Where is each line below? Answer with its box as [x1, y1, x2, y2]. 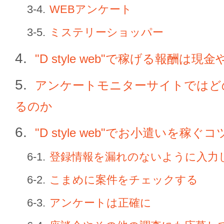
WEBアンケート [49, 3, 132, 15]
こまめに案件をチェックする [49, 173, 198, 186]
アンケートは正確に [49, 196, 151, 209]
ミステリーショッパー [49, 26, 163, 38]
